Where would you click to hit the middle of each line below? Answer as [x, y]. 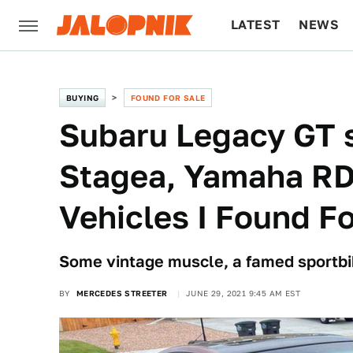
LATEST [256, 25]
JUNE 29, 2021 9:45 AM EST [243, 293]
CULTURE [261, 75]
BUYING [83, 98]
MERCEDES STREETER [122, 293]
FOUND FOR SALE [168, 98]
